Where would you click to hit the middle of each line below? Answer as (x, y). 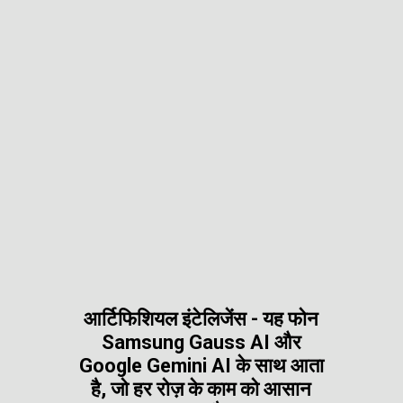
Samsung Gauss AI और (201, 343)
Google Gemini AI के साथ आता (201, 366)
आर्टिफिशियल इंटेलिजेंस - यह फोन (201, 319)
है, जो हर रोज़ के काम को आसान (201, 390)
